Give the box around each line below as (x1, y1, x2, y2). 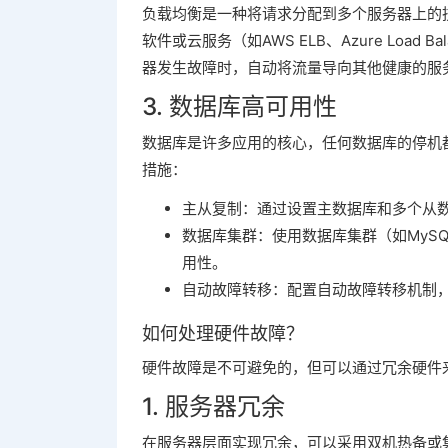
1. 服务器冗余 (142, 392, 285, 421)
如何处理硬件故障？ (142, 323, 304, 344)
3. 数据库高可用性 (142, 92, 337, 121)
